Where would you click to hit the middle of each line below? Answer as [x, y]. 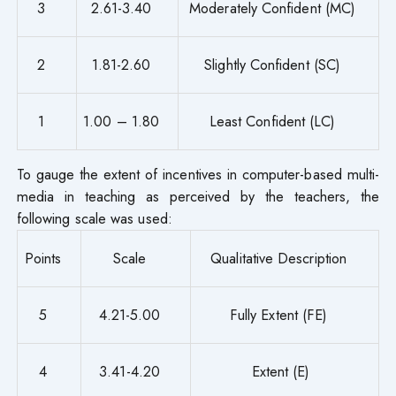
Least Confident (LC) [272, 121]
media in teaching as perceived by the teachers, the [198, 196]
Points [43, 258]
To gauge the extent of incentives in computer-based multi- [198, 174]
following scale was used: [94, 218]
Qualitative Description [278, 258]
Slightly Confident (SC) [272, 64]
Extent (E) [278, 371]
